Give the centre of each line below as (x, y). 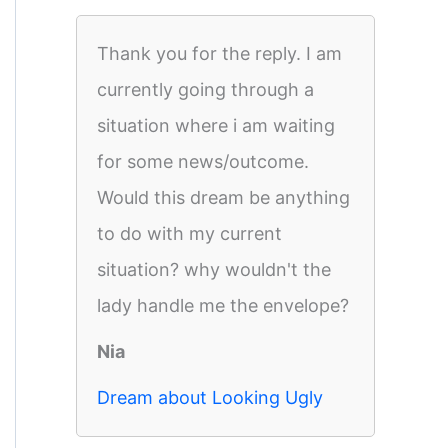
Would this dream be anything (223, 197)
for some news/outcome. (203, 161)
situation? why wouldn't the (214, 269)
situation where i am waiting (216, 125)
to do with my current (189, 233)
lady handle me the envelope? (223, 305)
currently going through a (205, 89)
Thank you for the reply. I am (219, 53)
